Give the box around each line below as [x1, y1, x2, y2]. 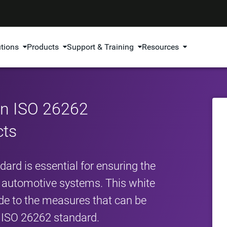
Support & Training [67, 42, 134, 52]
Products [27, 42, 59, 52]
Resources [142, 42, 179, 52]
